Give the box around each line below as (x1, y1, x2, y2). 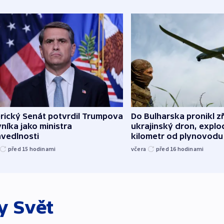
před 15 (8, 144, 29, 152)
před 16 (156, 144, 177, 152)
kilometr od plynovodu (131, 131, 223, 140)
